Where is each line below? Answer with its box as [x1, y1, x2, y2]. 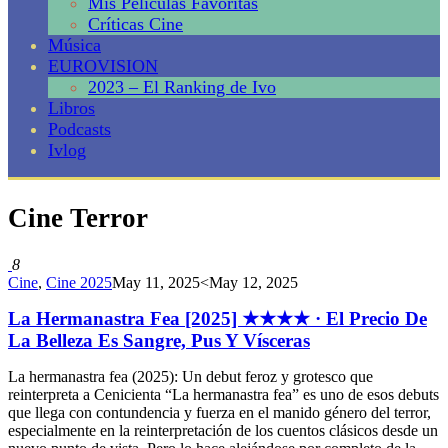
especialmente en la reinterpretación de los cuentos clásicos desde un [8, 421, 438, 439]
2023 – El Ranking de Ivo [88, 77, 276, 97]
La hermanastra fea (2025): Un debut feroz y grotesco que [8, 367, 373, 385]
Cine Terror [8, 202, 148, 233]
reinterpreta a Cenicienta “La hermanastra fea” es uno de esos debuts [8, 385, 439, 403]
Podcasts [48, 119, 111, 139]
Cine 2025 [46, 274, 112, 292]
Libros [48, 98, 95, 118]
